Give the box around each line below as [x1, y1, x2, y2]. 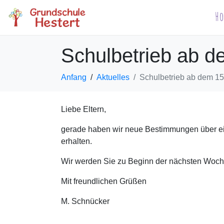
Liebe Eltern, [61, 105, 106, 113]
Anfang [61, 73, 86, 81]
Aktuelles [96, 73, 129, 81]
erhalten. [61, 137, 92, 145]
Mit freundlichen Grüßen [61, 177, 146, 185]
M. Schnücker [61, 197, 109, 205]
